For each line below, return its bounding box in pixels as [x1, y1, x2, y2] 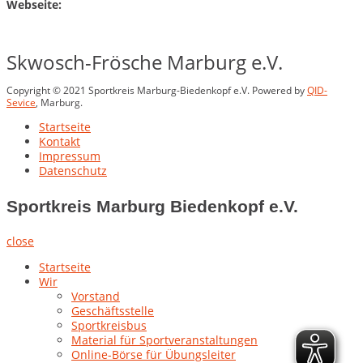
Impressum [39, 147, 100, 164]
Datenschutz [39, 162, 107, 178]
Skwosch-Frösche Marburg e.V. [6, 48, 283, 75]
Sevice [6, 95, 36, 109]
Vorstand [71, 288, 120, 304]
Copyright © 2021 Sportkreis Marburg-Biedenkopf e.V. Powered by [6, 83, 307, 97]
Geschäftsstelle [71, 302, 154, 318]
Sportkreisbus [71, 317, 147, 333]
